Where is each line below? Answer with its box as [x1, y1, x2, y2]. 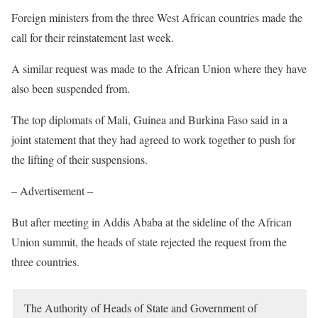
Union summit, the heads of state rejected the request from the [11, 234, 287, 249]
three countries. [11, 254, 79, 269]
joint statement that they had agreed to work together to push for [11, 132, 295, 147]
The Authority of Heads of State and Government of [24, 300, 257, 315]
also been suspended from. [11, 81, 130, 96]
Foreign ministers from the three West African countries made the [11, 10, 302, 25]
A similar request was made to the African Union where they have [11, 61, 307, 76]
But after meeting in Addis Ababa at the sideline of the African [11, 214, 292, 229]
